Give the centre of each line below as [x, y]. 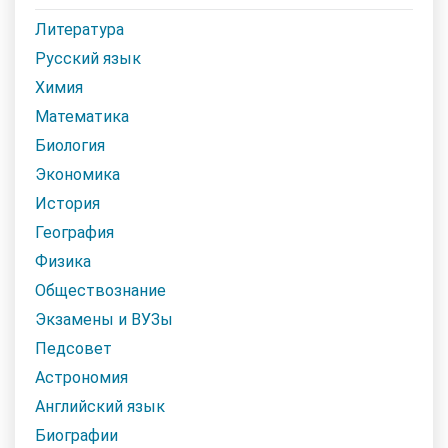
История [67, 203]
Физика [63, 261]
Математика [82, 116]
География [74, 232]
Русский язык [88, 58]
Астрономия [81, 377]
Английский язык [100, 406]
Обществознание [100, 290]
